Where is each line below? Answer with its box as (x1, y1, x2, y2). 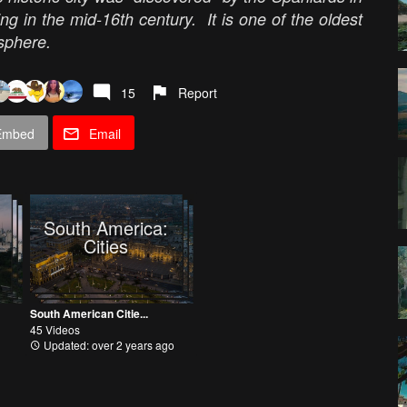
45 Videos (30, 321, 80, 337)
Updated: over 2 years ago (41, 336, 174, 352)
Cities (83, 232, 128, 259)
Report (178, 84, 217, 102)
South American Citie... (30, 304, 148, 322)
